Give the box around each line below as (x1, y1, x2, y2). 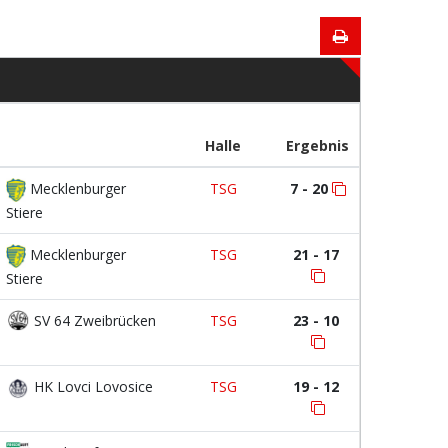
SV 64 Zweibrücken (30, 311, 156, 330)
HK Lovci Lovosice (30, 377, 153, 396)
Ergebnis (286, 136, 349, 155)
